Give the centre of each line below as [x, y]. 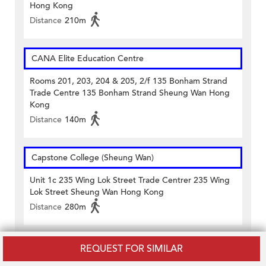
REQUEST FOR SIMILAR [132, 249]
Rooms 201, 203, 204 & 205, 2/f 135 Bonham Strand [129, 81]
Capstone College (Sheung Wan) [93, 158]
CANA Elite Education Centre [88, 59]
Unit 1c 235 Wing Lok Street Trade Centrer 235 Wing [130, 180]
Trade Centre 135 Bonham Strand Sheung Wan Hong [130, 93]
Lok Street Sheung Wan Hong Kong [97, 192]
